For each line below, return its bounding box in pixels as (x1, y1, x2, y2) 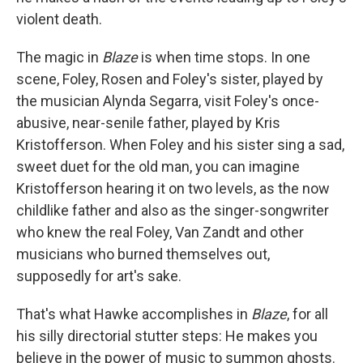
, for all (287, 305, 328, 323)
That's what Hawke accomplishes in (16, 305, 251, 323)
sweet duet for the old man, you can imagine (16, 158, 300, 176)
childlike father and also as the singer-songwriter (16, 202, 329, 220)
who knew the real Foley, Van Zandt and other (16, 224, 304, 241)
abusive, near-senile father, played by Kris (16, 114, 280, 132)
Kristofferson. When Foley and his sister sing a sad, (16, 136, 344, 154)
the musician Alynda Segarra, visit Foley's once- (16, 92, 319, 110)
